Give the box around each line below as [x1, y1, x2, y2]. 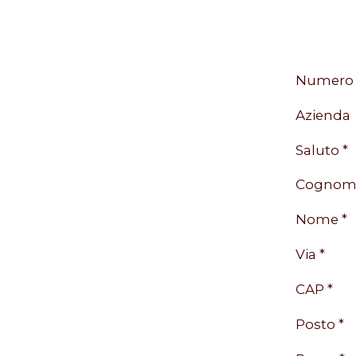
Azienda [296, 106, 350, 123]
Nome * [296, 211, 347, 227]
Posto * [296, 315, 344, 332]
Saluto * [296, 141, 348, 158]
